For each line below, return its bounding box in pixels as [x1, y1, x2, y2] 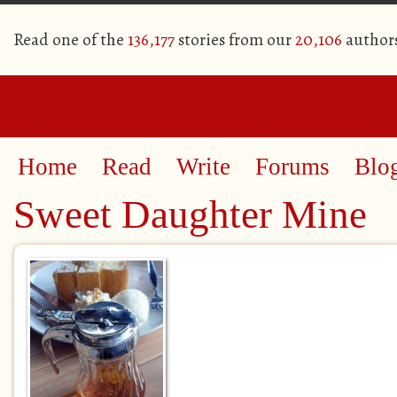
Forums [255, 153, 330, 180]
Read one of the [13, 28, 128, 51]
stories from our [175, 28, 295, 51]
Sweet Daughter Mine [13, 192, 367, 237]
